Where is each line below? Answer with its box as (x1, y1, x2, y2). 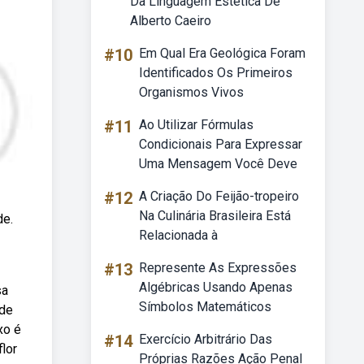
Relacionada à (139, 227, 218, 243)
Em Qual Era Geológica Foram (139, 45, 305, 61)
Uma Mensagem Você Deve (139, 156, 297, 171)
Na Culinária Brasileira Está (139, 208, 291, 223)
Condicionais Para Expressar (139, 136, 302, 152)
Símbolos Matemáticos (139, 299, 271, 314)
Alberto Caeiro (130, 13, 211, 28)
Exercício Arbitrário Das (139, 331, 272, 347)
